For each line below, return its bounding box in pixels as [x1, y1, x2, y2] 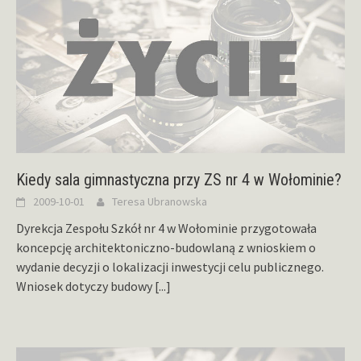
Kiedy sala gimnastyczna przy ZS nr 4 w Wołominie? [16, 170, 342, 190]
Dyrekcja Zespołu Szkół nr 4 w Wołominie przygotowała [16, 220, 317, 237]
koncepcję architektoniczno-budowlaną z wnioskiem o [16, 239, 316, 256]
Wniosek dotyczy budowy [16, 278, 155, 295]
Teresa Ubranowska [112, 194, 207, 210]
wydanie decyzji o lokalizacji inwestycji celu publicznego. [16, 259, 324, 276]
